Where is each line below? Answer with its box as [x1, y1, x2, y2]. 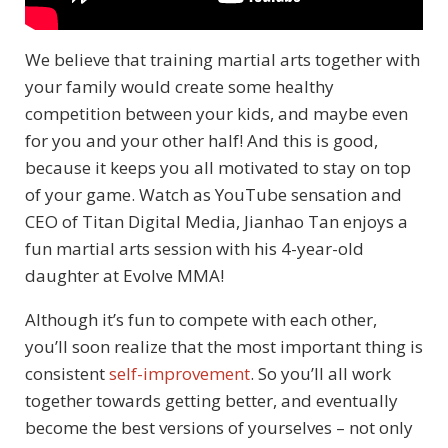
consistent [25, 362, 109, 386]
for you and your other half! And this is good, [25, 129, 378, 153]
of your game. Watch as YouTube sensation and [25, 183, 402, 207]
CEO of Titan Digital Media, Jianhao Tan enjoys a [25, 210, 408, 234]
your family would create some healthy [25, 75, 334, 99]
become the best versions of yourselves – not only [25, 416, 413, 440]
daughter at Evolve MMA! [25, 264, 224, 288]
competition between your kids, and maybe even [25, 102, 408, 126]
